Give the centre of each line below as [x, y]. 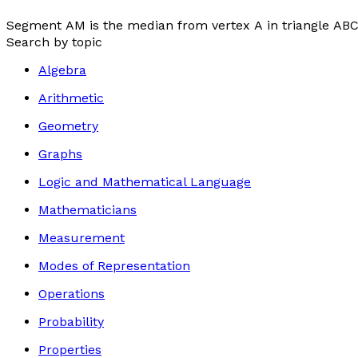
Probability [71, 322]
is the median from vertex [170, 25]
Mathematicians [88, 210]
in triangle [298, 25]
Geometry [68, 126]
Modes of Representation [114, 266]
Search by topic [54, 42]
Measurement [82, 238]
